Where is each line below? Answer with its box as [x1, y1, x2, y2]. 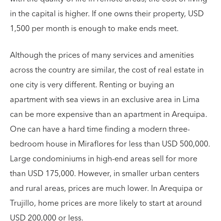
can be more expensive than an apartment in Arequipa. [10, 108, 207, 121]
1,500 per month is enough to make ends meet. [10, 22, 179, 36]
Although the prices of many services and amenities [10, 48, 194, 62]
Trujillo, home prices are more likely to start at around [10, 196, 202, 210]
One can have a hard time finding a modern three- [10, 122, 190, 136]
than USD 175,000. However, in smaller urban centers [10, 167, 199, 181]
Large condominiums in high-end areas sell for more [10, 152, 197, 166]
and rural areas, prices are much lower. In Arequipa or [10, 182, 203, 195]
